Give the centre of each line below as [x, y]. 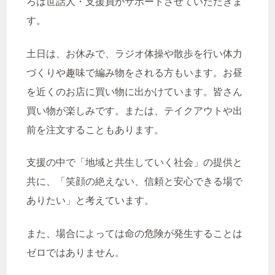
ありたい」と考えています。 [91, 201]
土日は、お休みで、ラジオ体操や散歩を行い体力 [135, 53]
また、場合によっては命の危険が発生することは [135, 233]
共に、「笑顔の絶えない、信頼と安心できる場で [135, 182]
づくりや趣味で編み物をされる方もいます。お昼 [135, 72]
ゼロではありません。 [76, 252]
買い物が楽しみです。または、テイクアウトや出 [135, 110]
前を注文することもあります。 [100, 130]
